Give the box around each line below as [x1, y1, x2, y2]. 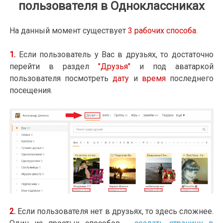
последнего [165, 74, 214, 84]
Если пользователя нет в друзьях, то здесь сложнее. [17, 207, 214, 217]
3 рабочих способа [126, 26, 197, 36]
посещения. [9, 86, 53, 96]
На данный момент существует [9, 26, 126, 36]
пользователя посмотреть [9, 74, 113, 84]
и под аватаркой [130, 62, 214, 72]
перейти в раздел [9, 62, 90, 72]
